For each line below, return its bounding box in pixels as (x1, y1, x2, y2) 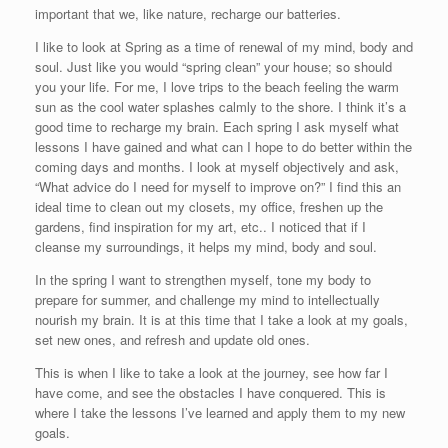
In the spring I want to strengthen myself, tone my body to (35, 270, 371, 289)
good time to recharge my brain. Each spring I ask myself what (35, 117, 399, 136)
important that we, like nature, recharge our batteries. (35, 4, 341, 23)
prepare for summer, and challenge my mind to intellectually (35, 290, 380, 309)
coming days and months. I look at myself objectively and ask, (35, 157, 399, 176)
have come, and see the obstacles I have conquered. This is (35, 383, 386, 402)
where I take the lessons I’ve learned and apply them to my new (35, 403, 405, 422)
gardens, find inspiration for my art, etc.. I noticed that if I (35, 217, 366, 236)
